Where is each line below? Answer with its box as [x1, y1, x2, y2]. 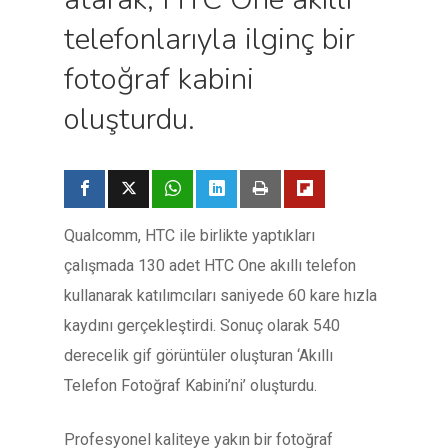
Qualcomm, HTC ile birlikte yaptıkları [64, 226, 315, 245]
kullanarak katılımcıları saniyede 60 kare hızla [64, 286, 377, 305]
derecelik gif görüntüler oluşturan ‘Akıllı [64, 346, 333, 365]
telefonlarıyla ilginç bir [64, 19, 355, 60]
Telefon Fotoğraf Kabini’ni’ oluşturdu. [64, 376, 317, 395]
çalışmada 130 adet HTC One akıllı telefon [64, 256, 356, 275]
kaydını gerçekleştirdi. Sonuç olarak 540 [64, 316, 340, 335]
